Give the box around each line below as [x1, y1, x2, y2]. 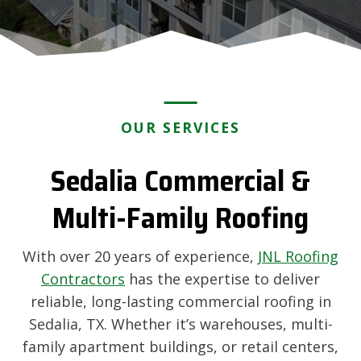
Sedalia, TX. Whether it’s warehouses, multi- [28, 314, 333, 334]
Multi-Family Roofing [52, 195, 309, 241]
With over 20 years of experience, [23, 247, 258, 266]
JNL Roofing [258, 247, 338, 266]
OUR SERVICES [121, 118, 240, 137]
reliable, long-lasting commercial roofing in [30, 292, 331, 311]
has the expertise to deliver [125, 269, 320, 288]
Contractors [41, 269, 125, 288]
